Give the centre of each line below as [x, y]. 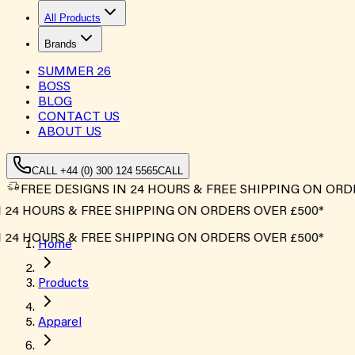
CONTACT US [79, 117]
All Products [73, 18]
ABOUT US [70, 132]
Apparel [60, 323]
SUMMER [67, 72]
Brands [61, 44]
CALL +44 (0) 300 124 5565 [95, 171]
